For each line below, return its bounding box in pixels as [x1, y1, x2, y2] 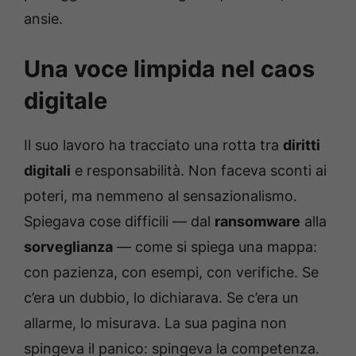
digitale [24, 87, 107, 115]
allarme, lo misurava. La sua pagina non [24, 315, 287, 332]
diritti [283, 137, 320, 154]
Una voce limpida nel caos [24, 55, 315, 83]
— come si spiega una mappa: [113, 238, 317, 256]
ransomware [215, 213, 300, 230]
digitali [24, 162, 71, 180]
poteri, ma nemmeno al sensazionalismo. [24, 188, 297, 205]
